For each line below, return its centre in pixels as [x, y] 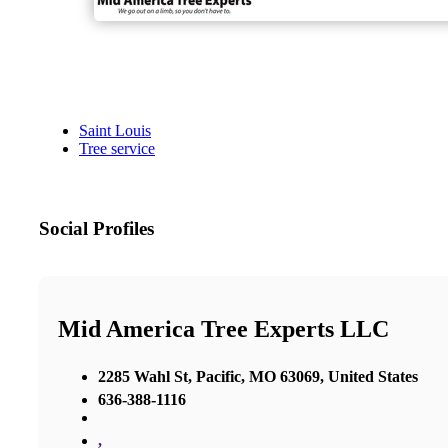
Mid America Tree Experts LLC [223, 329]
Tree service [117, 149]
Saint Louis [115, 131]
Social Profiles [96, 229]
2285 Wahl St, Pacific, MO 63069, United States [258, 376]
